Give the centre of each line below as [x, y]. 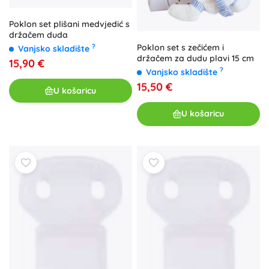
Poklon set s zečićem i [180, 47]
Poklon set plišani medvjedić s [69, 24]
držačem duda [38, 35]
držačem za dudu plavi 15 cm [195, 58]
